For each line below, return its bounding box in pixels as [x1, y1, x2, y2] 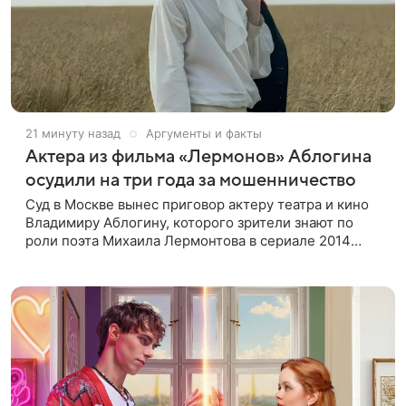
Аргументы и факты [146, 126, 262, 141]
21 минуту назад [25, 126, 121, 141]
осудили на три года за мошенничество [25, 170, 356, 191]
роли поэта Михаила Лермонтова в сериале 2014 [25, 232, 351, 250]
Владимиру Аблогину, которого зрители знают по [25, 214, 353, 232]
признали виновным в [25, 268, 169, 286]
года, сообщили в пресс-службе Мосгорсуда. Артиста [25, 250, 383, 268]
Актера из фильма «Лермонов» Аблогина [25, 147, 372, 168]
